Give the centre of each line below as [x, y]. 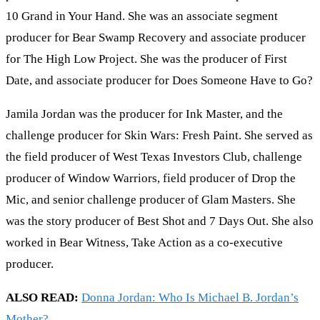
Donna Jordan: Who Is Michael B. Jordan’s [190, 298]
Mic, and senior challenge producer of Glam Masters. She [151, 200]
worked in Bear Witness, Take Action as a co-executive [144, 243]
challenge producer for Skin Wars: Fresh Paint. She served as [159, 136]
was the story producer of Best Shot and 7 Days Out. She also [160, 221]
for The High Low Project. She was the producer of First [146, 59]
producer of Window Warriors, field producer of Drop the [151, 179]
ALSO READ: [42, 298]
